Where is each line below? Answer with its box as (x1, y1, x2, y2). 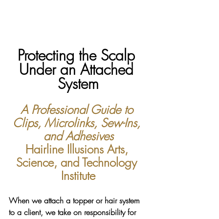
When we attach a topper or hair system (9, 195, 142, 206)
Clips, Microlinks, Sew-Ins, (13, 115, 144, 131)
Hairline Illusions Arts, (25, 141, 131, 157)
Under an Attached (19, 60, 138, 80)
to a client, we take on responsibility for (9, 207, 138, 218)
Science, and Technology (16, 154, 140, 171)
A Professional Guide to (20, 102, 136, 118)
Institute (61, 168, 95, 184)
